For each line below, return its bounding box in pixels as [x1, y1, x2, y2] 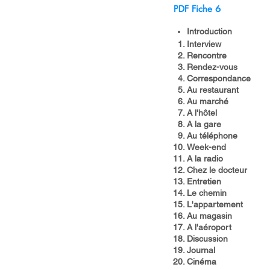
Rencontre [187, 51, 227, 60]
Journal [187, 245, 215, 255]
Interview [187, 39, 221, 49]
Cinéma [187, 257, 216, 266]
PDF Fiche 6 [174, 3, 221, 14]
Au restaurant [187, 85, 239, 95]
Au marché [187, 96, 228, 106]
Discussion [187, 234, 228, 243]
